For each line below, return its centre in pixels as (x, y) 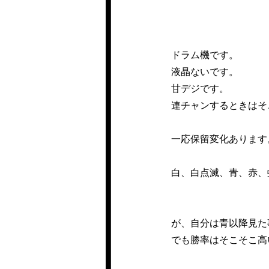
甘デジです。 (200, 88)
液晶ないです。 (205, 71)
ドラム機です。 (205, 54)
